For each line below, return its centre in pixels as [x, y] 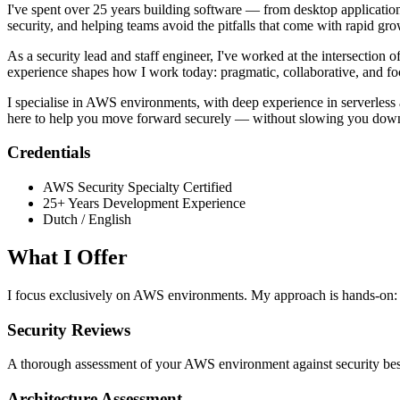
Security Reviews [69, 329]
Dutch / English [87, 220]
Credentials [49, 153]
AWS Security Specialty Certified [137, 187]
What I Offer [67, 257]
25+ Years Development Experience [144, 204]
